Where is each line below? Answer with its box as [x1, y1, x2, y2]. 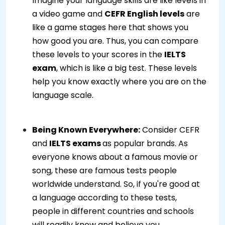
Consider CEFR [140, 124, 199, 136]
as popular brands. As [102, 138, 188, 150]
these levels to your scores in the [32, 49, 164, 61]
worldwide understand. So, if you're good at [32, 178, 200, 190]
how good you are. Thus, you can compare [32, 35, 198, 47]
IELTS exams [49, 138, 102, 150]
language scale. [32, 89, 93, 101]
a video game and [32, 8, 104, 20]
